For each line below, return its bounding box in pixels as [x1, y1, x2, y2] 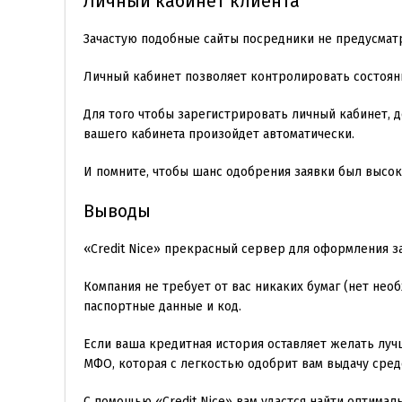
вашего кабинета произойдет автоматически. [83, 126, 354, 142]
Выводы [83, 199, 151, 222]
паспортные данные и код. [83, 298, 241, 314]
